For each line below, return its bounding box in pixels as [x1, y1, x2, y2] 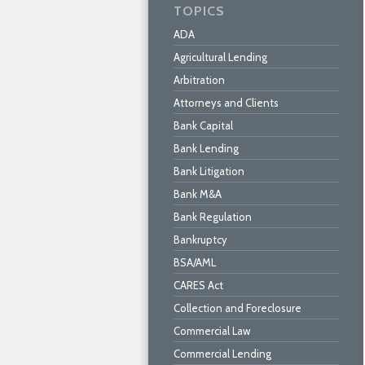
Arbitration [174, 73, 225, 86]
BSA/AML [174, 256, 216, 269]
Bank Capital [174, 119, 233, 132]
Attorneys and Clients [174, 96, 279, 109]
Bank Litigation [174, 165, 244, 178]
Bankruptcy [174, 233, 227, 246]
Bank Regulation [174, 210, 252, 223]
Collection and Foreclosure [174, 301, 301, 314]
